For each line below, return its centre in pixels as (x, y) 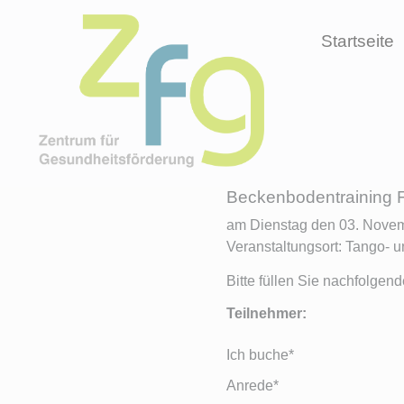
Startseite (358, 41)
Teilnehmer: (266, 314)
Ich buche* (260, 355)
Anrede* (252, 386)
